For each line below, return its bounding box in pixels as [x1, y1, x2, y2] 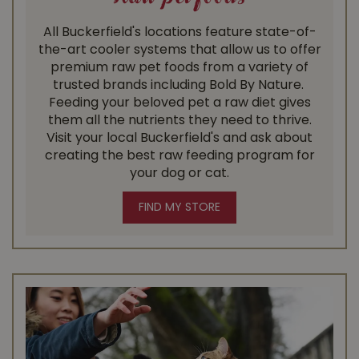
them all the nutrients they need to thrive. [47, 114, 312, 127]
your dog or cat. [130, 167, 229, 180]
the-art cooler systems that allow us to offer [38, 43, 321, 57]
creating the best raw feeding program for [44, 149, 315, 163]
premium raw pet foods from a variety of [50, 61, 309, 75]
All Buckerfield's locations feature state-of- [42, 26, 317, 39]
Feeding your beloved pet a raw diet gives [48, 96, 311, 110]
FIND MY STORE [139, 201, 220, 214]
